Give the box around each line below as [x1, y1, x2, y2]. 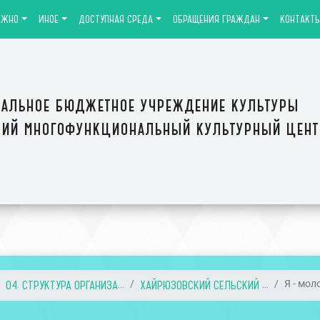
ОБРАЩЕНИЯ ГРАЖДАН [172, 13, 260, 26]
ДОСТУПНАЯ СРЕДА [79, 13, 153, 26]
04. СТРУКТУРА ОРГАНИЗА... [6, 277, 125, 292]
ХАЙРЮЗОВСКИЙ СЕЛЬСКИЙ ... [140, 277, 269, 292]
